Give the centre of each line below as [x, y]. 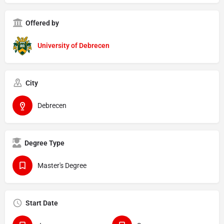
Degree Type [44, 143]
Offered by [42, 23]
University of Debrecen [73, 45]
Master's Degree [62, 165]
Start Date [42, 203]
